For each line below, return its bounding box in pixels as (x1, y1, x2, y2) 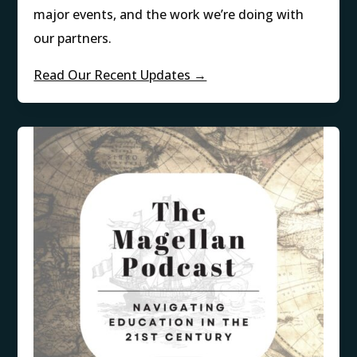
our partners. (33, 29, 112, 48)
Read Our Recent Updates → (33, 66, 207, 84)
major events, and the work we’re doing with (33, 6, 304, 24)
